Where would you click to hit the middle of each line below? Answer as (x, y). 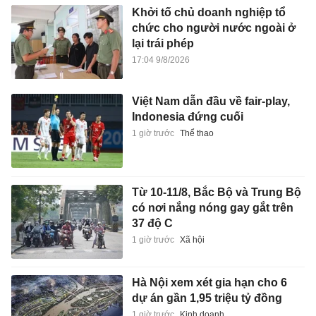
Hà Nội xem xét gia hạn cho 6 (209, 283)
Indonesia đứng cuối (187, 117)
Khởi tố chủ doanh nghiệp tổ (208, 12)
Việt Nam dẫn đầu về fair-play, (211, 102)
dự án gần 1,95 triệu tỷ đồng (207, 298)
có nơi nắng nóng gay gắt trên (212, 207)
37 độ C (152, 223)
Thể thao (196, 134)
